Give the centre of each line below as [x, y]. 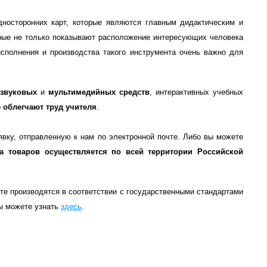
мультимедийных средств [99, 92]
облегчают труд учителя [50, 107]
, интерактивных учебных [196, 92]
